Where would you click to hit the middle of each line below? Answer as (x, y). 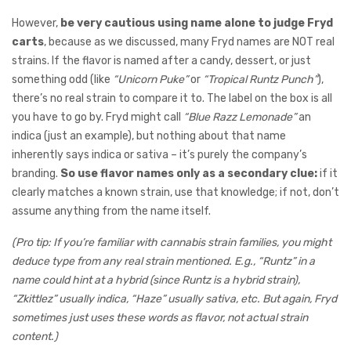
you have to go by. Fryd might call (98, 118)
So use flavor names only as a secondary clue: (189, 174)
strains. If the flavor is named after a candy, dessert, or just (161, 61)
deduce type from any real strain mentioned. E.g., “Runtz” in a (163, 262)
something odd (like (62, 80)
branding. (36, 174)
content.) (35, 337)
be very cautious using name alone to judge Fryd (197, 24)
